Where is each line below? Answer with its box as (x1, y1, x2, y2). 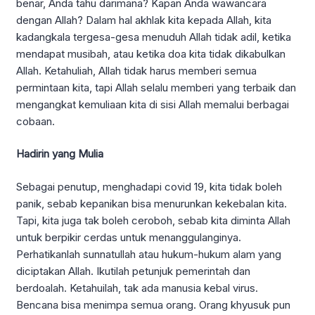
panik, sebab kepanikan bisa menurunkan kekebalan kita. (16, 196, 287, 210)
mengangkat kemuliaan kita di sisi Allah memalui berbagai (16, 97, 289, 111)
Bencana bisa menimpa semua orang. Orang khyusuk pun (16, 297, 290, 311)
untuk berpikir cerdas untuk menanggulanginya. (16, 230, 241, 244)
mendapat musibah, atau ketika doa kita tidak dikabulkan (16, 46, 285, 60)
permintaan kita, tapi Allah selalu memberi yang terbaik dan (16, 80, 296, 94)
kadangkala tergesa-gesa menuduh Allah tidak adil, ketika (16, 30, 291, 44)
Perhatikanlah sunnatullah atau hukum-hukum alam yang (16, 247, 281, 261)
